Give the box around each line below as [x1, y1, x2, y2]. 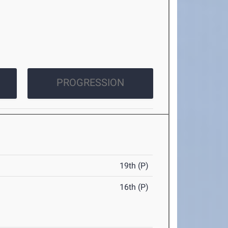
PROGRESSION [56, 76, 124, 89]
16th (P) [120, 182, 149, 192]
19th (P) [120, 161, 149, 170]
